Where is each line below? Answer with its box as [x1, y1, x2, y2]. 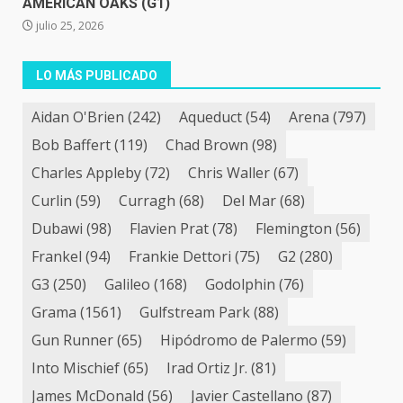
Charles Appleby [31, 162, 141, 183]
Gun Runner [31, 329, 113, 350]
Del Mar [222, 190, 276, 210]
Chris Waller [188, 162, 270, 183]
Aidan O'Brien [31, 106, 124, 127]
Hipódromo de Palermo [160, 329, 318, 350]
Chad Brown [166, 134, 248, 155]
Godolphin [205, 273, 275, 294]
